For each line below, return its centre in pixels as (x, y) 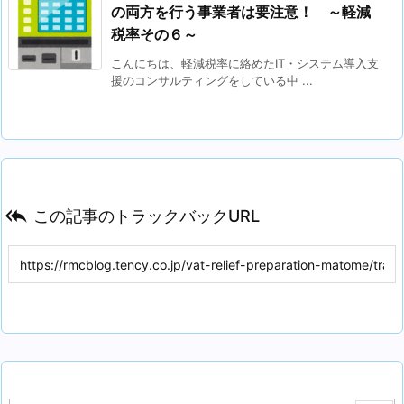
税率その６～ (154, 34)
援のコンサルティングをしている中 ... (212, 80)
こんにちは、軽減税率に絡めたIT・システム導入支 (245, 63)
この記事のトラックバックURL (147, 215)
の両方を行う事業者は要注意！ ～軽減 (241, 11)
